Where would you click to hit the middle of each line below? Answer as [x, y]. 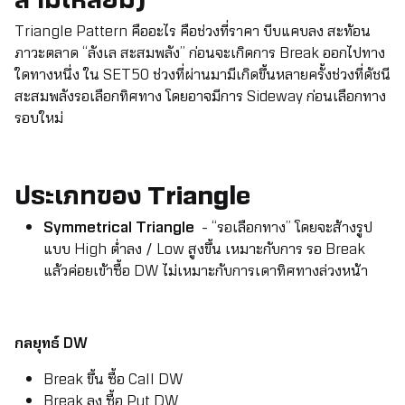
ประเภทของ [81, 195]
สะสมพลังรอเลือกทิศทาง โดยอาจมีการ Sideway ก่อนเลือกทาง [200, 97]
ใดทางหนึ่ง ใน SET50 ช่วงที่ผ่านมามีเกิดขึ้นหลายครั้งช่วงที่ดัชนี [202, 75]
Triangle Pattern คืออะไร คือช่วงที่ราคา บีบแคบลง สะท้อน [193, 32]
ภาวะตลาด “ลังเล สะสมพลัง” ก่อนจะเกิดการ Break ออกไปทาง [200, 53]
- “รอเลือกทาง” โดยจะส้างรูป [285, 228]
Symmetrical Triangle [121, 228]
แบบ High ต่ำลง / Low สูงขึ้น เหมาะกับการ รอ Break [204, 250]
